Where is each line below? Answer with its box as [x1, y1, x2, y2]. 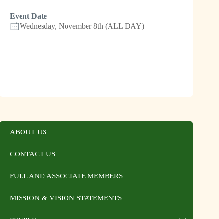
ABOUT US [10, 128, 46, 136]
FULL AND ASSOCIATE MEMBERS [10, 172, 123, 180]
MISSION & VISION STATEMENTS [10, 194, 122, 202]
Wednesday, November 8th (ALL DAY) [20, 22, 144, 30]
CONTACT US [10, 150, 55, 158]
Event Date [10, 11, 47, 20]
